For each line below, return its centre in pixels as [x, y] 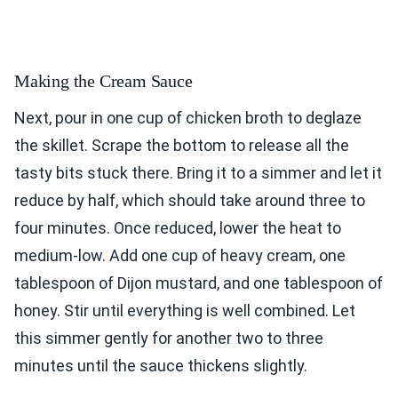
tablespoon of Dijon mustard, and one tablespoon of [199, 283]
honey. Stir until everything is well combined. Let [185, 310]
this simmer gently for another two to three [169, 338]
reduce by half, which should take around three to [190, 200]
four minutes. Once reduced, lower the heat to [178, 227]
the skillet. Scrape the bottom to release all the [182, 145]
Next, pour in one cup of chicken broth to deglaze [188, 117]
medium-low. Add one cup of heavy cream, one [180, 255]
